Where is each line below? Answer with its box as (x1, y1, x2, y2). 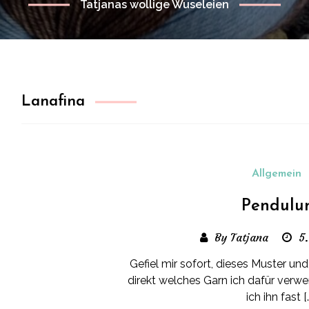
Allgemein (252, 168, 302, 179)
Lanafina (21, 94, 86, 110)
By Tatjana (214, 230, 268, 244)
